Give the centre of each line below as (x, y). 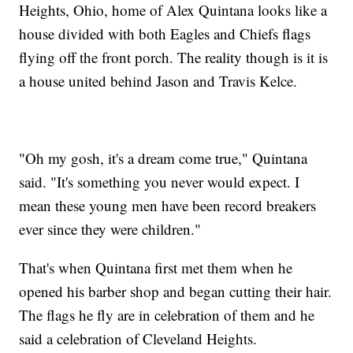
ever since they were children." (110, 229)
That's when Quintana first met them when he (156, 268)
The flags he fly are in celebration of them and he (167, 315)
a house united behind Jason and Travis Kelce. (158, 81)
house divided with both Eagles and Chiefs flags (165, 34)
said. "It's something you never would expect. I (160, 182)
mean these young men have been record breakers (168, 206)
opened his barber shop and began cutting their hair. (176, 292)
